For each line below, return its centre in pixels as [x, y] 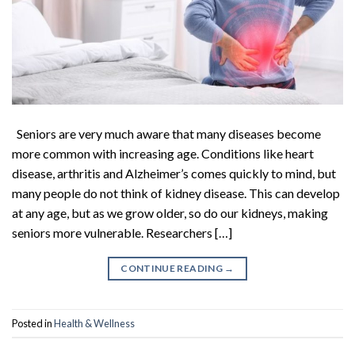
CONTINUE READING [173, 269]
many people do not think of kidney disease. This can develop [176, 193]
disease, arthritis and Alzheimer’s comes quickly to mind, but [174, 174]
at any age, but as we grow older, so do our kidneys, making [170, 213]
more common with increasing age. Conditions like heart [163, 154]
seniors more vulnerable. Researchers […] [122, 233]
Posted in [33, 323]
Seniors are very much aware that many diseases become [166, 134]
